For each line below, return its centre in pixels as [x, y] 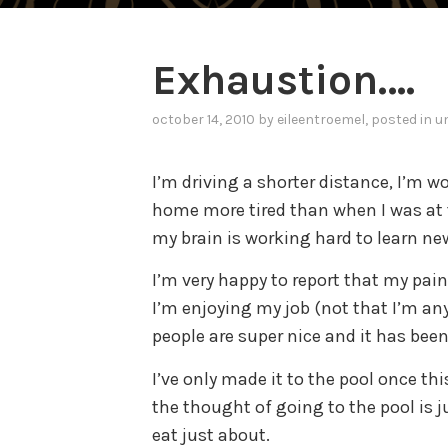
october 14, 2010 [203, 120]
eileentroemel [321, 120]
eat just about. [213, 434]
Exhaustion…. [283, 79]
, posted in [400, 120]
